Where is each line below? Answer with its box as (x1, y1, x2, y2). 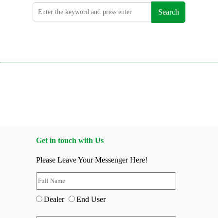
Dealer (44, 195, 66, 203)
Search (158, 7, 179, 16)
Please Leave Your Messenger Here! (36, 155, 147, 164)
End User (76, 195, 106, 203)
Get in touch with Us (36, 136, 104, 145)
